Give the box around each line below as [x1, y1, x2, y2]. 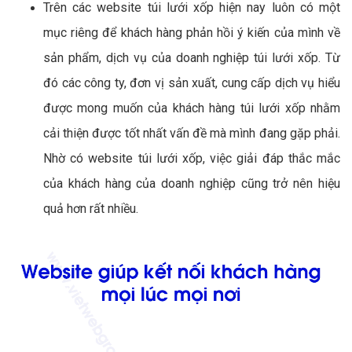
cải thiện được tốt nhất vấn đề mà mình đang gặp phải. [43, 125, 340, 141]
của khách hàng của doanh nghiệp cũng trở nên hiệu [43, 175, 340, 191]
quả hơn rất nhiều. [43, 200, 138, 216]
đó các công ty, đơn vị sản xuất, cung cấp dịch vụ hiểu [43, 75, 340, 90]
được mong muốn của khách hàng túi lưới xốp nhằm [43, 100, 340, 115]
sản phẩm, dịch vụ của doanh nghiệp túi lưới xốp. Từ [43, 49, 340, 65]
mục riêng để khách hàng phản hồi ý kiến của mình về [43, 24, 340, 40]
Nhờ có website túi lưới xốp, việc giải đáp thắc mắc [43, 150, 340, 166]
